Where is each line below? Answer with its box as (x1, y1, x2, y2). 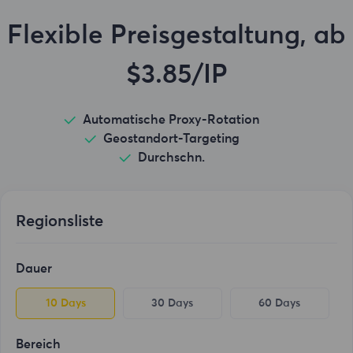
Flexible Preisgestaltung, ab (7, 23, 346, 50)
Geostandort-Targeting (102, 132, 240, 146)
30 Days (151, 297, 194, 309)
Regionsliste (16, 214, 104, 229)
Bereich (16, 338, 61, 351)
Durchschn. (137, 151, 205, 165)
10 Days (45, 297, 86, 309)
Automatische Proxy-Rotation (83, 113, 259, 127)
